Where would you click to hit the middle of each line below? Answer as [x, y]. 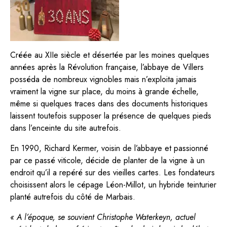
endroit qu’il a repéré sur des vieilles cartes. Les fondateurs [112, 172]
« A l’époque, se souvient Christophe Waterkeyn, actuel [103, 217]
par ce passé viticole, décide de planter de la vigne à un [107, 160]
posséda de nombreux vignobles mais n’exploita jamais [103, 79]
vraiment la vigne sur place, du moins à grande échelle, [104, 91]
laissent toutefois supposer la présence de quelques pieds [111, 116]
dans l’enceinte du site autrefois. [66, 128]
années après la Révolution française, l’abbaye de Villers [107, 67]
